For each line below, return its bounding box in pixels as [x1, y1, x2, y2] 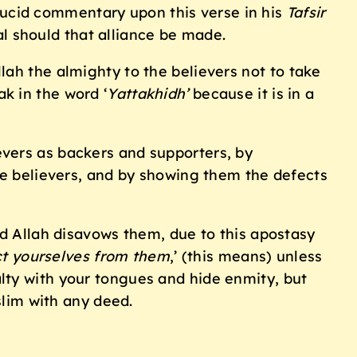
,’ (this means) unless [169, 247, 323, 266]
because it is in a [188, 84, 315, 104]
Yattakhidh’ [107, 84, 189, 104]
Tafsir [286, 3, 326, 22]
